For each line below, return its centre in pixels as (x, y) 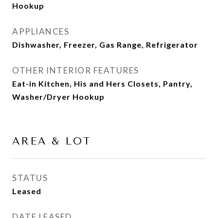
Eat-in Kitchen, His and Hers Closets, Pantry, (102, 83)
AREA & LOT (52, 141)
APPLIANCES (41, 31)
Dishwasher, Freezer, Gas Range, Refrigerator (105, 45)
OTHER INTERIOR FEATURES (76, 70)
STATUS (30, 178)
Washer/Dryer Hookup (58, 97)
